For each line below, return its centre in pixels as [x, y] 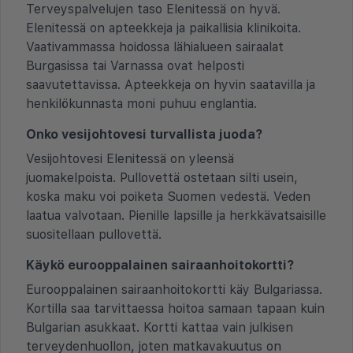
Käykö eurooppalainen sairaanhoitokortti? [160, 265]
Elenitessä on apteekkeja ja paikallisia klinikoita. [163, 28]
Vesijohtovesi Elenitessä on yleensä [130, 158]
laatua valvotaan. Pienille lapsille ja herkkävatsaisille [176, 215]
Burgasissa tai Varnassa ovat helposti [135, 65]
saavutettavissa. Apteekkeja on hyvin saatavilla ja [171, 84]
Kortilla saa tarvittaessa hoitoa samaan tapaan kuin [175, 308]
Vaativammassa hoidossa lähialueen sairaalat [155, 46]
